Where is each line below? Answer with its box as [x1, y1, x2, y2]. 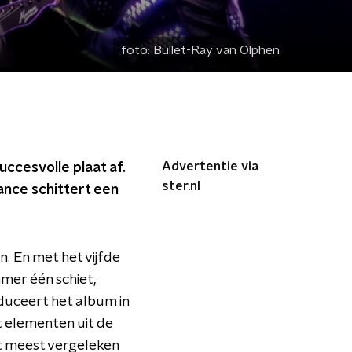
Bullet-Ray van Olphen [153, 44, 280, 57]
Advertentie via [162, 160, 258, 173]
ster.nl [162, 180, 200, 192]
